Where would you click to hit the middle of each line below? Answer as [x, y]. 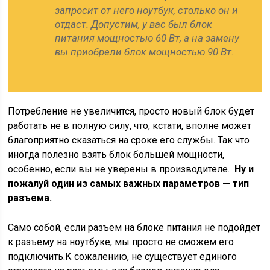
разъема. [30, 198]
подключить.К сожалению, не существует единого [123, 256]
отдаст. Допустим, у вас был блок [134, 24]
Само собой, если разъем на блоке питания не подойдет [134, 228]
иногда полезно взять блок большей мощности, [116, 155]
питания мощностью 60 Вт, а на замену [147, 38]
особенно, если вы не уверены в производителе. [119, 169]
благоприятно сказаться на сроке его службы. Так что [129, 140]
